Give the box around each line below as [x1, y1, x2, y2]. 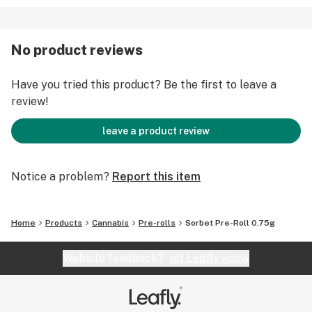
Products [45, 218, 82, 228]
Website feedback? [63, 251, 169, 265]
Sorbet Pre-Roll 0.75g [185, 218, 275, 228]
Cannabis [92, 218, 129, 228]
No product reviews [11, 42, 143, 58]
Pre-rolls [139, 218, 175, 228]
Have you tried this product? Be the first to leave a [11, 78, 276, 91]
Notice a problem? [11, 170, 109, 183]
